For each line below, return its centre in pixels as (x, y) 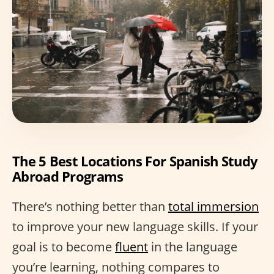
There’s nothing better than (90, 206)
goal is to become (64, 247)
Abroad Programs (68, 176)
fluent (131, 247)
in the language (193, 247)
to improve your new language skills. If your (135, 227)
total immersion (213, 206)
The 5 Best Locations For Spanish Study (135, 161)
